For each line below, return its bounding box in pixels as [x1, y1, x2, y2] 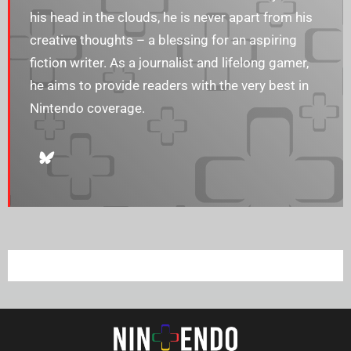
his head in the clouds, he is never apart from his [30, 9, 313, 26]
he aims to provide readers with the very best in [30, 78, 309, 94]
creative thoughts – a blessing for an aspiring [30, 32, 297, 49]
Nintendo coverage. [30, 100, 145, 117]
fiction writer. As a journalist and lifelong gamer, [30, 55, 309, 71]
